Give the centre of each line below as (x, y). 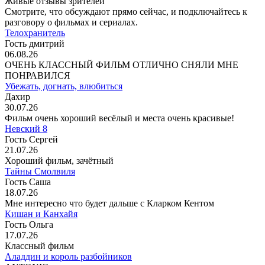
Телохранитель (35, 33)
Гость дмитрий (35, 44)
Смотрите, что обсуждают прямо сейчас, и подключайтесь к (126, 12)
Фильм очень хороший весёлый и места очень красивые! (119, 118)
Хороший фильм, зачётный (59, 161)
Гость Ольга (29, 225)
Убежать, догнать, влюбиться (64, 86)
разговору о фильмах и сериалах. (71, 22)
